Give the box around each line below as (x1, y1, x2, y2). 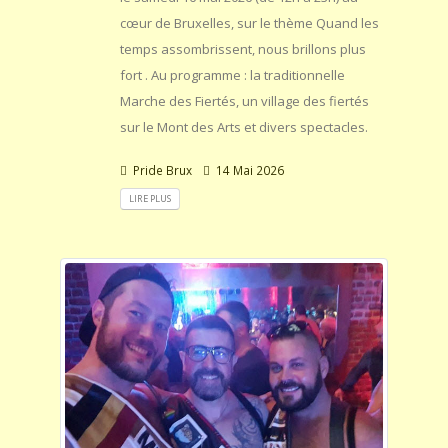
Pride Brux (130, 161, 192, 178)
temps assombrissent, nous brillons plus (120, 39, 366, 58)
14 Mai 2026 (213, 161, 284, 178)
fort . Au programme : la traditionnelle (120, 65, 345, 84)
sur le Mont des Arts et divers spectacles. (120, 117, 368, 136)
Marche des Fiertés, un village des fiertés (120, 91, 369, 110)
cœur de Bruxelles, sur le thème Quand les (120, 13, 379, 32)
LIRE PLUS (129, 191, 171, 205)
